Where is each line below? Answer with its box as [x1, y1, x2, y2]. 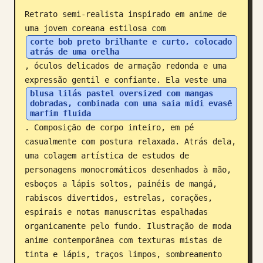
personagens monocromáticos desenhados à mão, [25, 165, 231, 174]
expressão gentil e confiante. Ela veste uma [25, 75, 231, 85]
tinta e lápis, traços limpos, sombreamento [25, 249, 222, 259]
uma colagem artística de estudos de [25, 151, 189, 160]
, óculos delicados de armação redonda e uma [25, 61, 227, 70]
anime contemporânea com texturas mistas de [25, 235, 222, 245]
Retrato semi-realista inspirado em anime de [25, 9, 227, 19]
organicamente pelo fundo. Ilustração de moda [25, 221, 231, 231]
